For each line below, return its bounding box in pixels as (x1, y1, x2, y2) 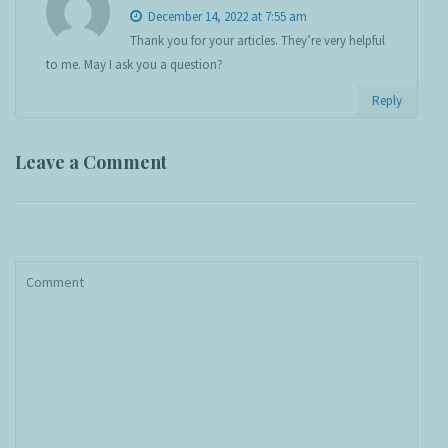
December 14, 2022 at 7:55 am (145, 8, 307, 26)
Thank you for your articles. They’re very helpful (130, 32, 385, 50)
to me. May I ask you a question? (46, 56, 223, 74)
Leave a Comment (15, 150, 167, 175)
